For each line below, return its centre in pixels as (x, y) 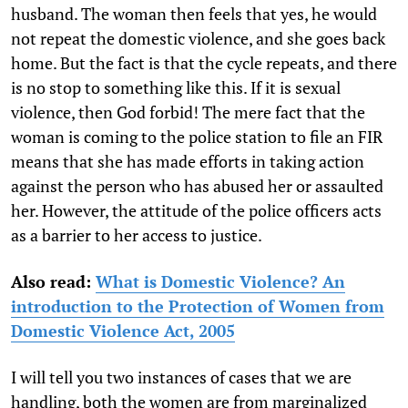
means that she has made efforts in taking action (188, 161)
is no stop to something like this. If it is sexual (176, 87)
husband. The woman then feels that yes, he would (194, 13)
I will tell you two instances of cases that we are (181, 377)
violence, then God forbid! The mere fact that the (188, 112)
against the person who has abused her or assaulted (197, 185)
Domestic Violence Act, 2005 (123, 330)
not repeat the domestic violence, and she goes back (198, 38)
